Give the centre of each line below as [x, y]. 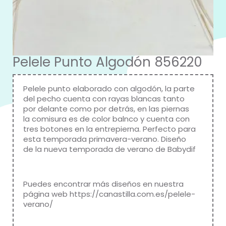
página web [46, 194]
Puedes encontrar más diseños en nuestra [103, 184]
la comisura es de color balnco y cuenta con [106, 119]
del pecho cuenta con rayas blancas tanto [104, 99]
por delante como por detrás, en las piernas [106, 109]
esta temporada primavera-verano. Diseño [105, 139]
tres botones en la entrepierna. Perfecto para [109, 129]
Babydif [182, 149]
